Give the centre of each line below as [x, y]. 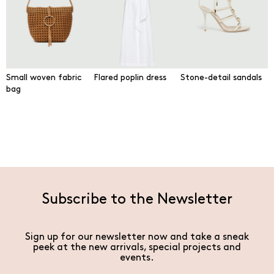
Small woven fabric [44, 78]
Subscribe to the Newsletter [137, 199]
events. [137, 258]
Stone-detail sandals [221, 78]
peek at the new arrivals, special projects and [137, 247]
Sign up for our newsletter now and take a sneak [137, 237]
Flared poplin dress [130, 78]
